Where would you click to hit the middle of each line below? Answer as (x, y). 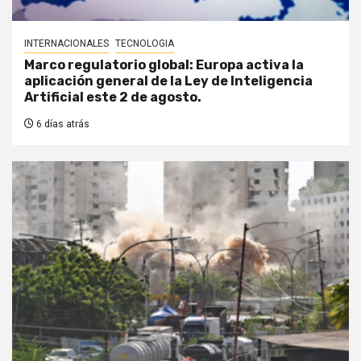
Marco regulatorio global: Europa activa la (164, 64)
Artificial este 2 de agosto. (113, 97)
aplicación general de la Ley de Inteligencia (168, 81)
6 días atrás (62, 124)
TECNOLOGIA (145, 43)
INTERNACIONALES (66, 43)
